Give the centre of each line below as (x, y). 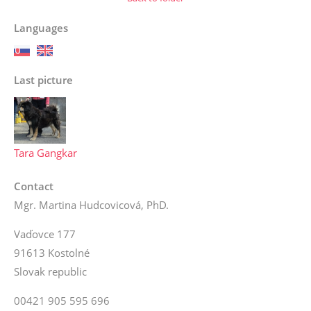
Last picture (43, 79)
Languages (41, 27)
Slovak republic (50, 271)
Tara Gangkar (45, 152)
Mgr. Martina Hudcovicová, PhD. (91, 204)
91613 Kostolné (52, 252)
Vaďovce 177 (45, 234)
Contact (34, 186)
